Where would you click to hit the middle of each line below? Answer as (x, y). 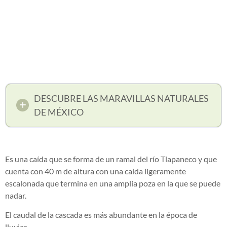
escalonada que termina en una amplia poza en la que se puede (113, 183)
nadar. (16, 195)
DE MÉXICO (59, 112)
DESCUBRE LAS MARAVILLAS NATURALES (121, 98)
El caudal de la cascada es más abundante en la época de (101, 215)
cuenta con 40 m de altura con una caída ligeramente (96, 171)
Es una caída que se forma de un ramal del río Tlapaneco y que (111, 159)
